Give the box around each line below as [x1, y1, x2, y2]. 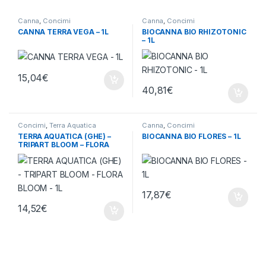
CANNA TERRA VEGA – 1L [17, 27, 109, 36]
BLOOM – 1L [17, 148, 60, 157]
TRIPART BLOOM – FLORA [17, 140, 110, 149]
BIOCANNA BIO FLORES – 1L [141, 131, 241, 141]
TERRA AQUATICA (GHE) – [17, 131, 111, 141]
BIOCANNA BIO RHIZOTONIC [141, 27, 246, 36]
